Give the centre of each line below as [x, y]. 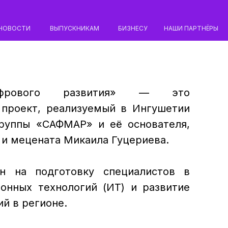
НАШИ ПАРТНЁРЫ [191, 28]
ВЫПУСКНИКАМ [74, 28]
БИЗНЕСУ [133, 28]
